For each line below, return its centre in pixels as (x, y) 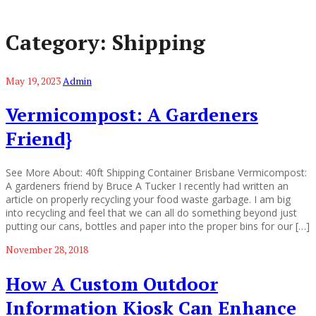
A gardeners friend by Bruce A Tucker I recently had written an (147, 186)
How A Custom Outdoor (112, 283)
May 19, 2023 (33, 80)
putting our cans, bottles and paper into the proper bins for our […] (158, 226)
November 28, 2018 (47, 249)
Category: (59, 42)
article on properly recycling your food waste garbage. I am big (148, 199)
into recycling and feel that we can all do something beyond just (151, 212)
